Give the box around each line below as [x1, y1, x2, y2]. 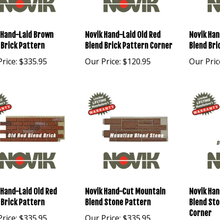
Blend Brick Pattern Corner [85, 29, 173, 39]
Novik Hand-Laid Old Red [85, 18, 161, 28]
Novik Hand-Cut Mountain [85, 175, 166, 185]
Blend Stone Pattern [85, 186, 151, 196]
